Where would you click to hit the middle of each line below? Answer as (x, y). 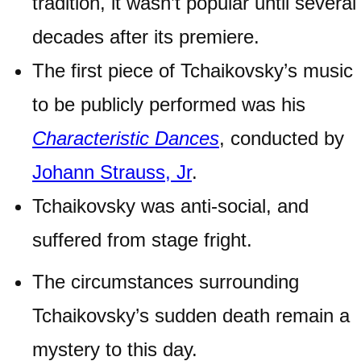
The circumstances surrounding (166, 282)
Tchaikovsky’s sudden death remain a (191, 316)
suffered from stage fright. (142, 240)
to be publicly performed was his (169, 105)
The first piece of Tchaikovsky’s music (193, 71)
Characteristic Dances (126, 139)
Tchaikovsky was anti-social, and (170, 206)
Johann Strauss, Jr (112, 172)
